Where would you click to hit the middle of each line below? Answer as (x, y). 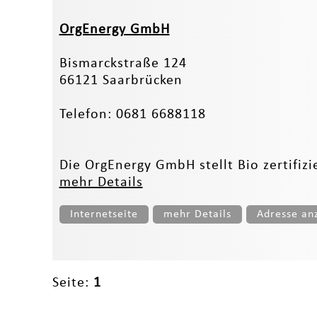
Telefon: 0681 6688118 (132, 114)
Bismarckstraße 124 (123, 63)
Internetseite (104, 214)
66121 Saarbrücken (121, 80)
